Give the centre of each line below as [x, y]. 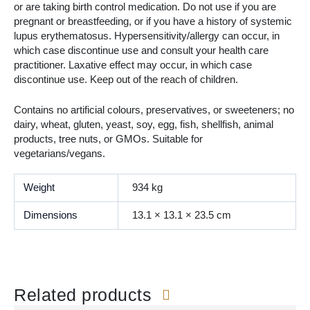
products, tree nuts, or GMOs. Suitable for [108, 139]
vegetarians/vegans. [60, 154]
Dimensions [51, 215]
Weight [39, 187]
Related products [85, 294]
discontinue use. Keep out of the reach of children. [126, 79]
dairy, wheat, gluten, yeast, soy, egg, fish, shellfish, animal [144, 125]
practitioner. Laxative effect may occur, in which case [133, 65]
